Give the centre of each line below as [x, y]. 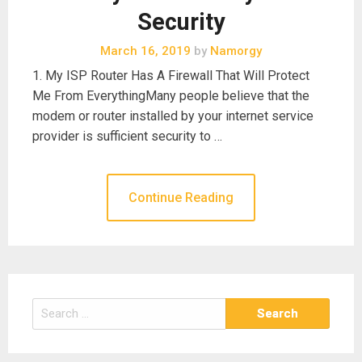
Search [50, 307]
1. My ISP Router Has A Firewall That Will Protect [171, 75]
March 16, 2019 [145, 51]
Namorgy [234, 51]
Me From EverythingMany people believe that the [171, 95]
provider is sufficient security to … [127, 136]
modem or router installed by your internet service [173, 116]
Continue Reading [181, 197]
